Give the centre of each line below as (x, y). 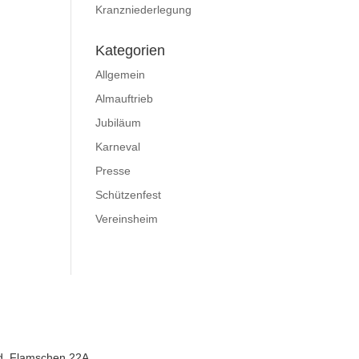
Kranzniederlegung (144, 10)
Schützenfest (129, 195)
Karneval (118, 147)
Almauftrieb (125, 99)
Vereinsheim (127, 219)
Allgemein (121, 75)
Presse (113, 171)
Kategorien (131, 51)
